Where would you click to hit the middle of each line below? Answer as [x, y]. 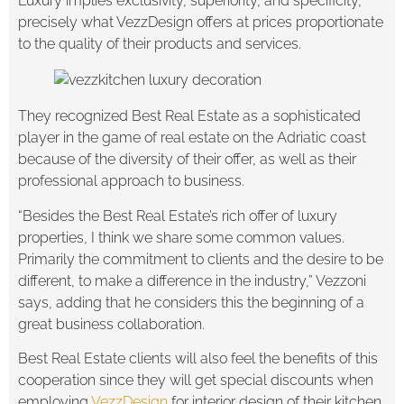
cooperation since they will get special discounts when [196, 380]
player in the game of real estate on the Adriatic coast [192, 138]
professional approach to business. [131, 181]
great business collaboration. [111, 324]
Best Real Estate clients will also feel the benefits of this [198, 358]
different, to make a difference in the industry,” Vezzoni [192, 280]
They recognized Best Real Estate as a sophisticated [189, 116]
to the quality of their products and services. [160, 44]
